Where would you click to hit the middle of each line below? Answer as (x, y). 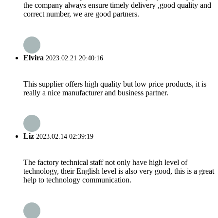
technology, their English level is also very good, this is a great (119, 171)
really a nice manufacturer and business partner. (96, 92)
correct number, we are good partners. (81, 14)
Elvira (34, 57)
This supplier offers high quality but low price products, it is (115, 84)
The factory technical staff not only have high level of (105, 163)
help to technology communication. (77, 180)
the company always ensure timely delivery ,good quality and (117, 5)
